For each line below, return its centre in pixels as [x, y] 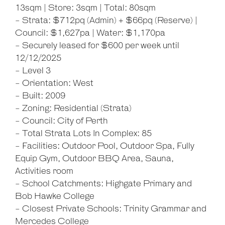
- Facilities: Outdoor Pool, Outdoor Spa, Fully [105, 146]
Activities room [44, 172]
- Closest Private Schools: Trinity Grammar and [111, 209]
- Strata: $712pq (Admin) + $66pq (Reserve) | [106, 21]
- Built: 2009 [40, 96]
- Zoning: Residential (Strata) [73, 109]
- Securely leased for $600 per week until [97, 46]
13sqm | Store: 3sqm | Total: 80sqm [85, 8]
